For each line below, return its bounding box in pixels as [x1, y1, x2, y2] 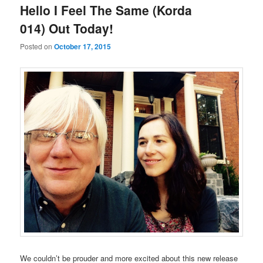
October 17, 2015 [54, 41, 112, 52]
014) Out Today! [20, 19, 114, 37]
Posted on [20, 41, 55, 52]
